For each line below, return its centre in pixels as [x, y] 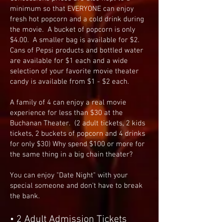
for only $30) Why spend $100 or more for [77, 144]
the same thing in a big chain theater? [71, 155]
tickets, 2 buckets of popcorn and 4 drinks [78, 134]
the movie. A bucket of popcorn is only [73, 30]
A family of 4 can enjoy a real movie [68, 103]
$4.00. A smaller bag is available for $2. [76, 40]
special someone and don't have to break [76, 186]
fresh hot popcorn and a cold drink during [77, 19]
